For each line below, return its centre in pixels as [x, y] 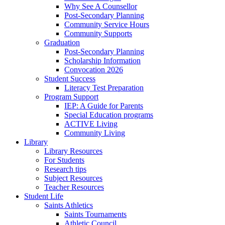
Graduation [62, 42]
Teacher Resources [74, 187]
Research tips [65, 169]
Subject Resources [73, 178]
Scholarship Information [102, 61]
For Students [64, 160]
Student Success [70, 79]
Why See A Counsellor [101, 6]
